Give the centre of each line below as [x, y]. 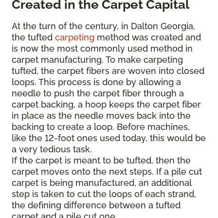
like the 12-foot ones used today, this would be [109, 138]
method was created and [148, 37]
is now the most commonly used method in [102, 48]
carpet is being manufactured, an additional [101, 183]
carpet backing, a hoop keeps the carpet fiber [106, 104]
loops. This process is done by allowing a [96, 82]
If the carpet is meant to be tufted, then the [101, 160]
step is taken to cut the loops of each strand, [104, 194]
